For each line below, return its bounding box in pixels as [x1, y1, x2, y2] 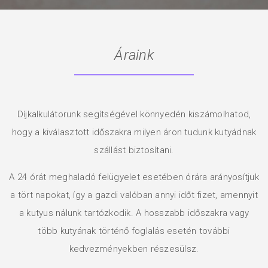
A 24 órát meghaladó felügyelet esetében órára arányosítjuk [9, 172, 259, 182]
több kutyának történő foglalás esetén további [38, 226, 230, 236]
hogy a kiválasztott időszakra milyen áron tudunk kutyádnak [11, 127, 257, 138]
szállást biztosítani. [94, 145, 174, 156]
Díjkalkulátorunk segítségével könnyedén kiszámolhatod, [17, 109, 251, 120]
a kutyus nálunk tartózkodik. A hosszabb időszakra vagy [19, 208, 249, 218]
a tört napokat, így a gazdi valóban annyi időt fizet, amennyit [10, 190, 258, 200]
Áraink [114, 47, 154, 63]
